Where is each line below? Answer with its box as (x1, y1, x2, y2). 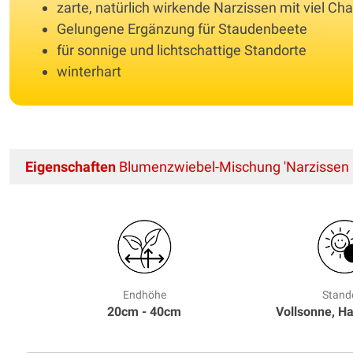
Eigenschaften (25, 158, 116, 175)
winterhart (57, 62, 121, 80)
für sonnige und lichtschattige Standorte (57, 41, 307, 58)
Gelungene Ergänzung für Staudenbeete (57, 20, 307, 37)
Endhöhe (122, 288, 166, 301)
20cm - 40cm (107, 303, 182, 319)
